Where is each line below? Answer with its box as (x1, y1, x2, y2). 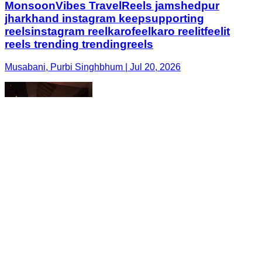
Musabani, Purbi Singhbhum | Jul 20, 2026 (5, 62, 181, 73)
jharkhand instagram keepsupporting (5, 12, 204, 25)
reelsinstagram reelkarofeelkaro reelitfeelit (5, 25, 230, 38)
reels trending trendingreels (5, 38, 153, 51)
